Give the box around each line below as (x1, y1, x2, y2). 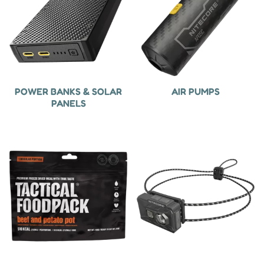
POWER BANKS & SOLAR (15, 85, 122, 98)
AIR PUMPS (171, 85, 220, 98)
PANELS (51, 97, 86, 110)
